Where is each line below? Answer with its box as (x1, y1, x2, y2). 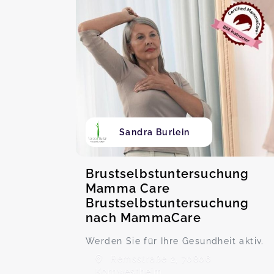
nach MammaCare (86, 210, 201, 225)
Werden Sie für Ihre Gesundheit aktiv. (86, 236, 264, 246)
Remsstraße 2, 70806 (108, 254, 211, 264)
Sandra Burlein (119, 127, 190, 137)
